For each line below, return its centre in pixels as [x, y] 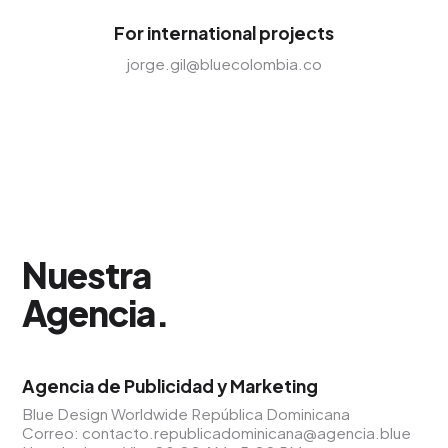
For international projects [224, 33]
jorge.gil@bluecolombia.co [224, 63]
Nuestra [87, 274]
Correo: [52, 432]
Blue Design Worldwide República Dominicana [186, 413]
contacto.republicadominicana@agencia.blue [247, 432]
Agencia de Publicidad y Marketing [170, 386]
